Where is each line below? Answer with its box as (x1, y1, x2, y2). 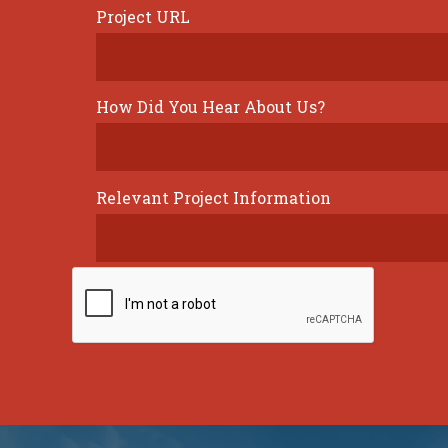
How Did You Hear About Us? (96, 96, 325, 118)
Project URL (96, 5, 190, 27)
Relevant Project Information (96, 187, 331, 209)
